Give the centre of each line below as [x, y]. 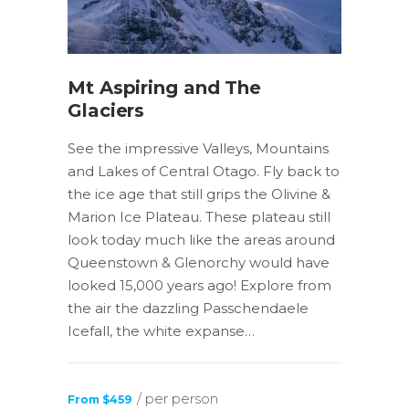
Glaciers [106, 110]
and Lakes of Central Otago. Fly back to [204, 171]
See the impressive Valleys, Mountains [198, 148]
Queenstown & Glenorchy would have [199, 262]
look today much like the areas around [201, 239]
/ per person [178, 398]
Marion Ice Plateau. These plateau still [199, 216]
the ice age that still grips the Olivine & [199, 194]
